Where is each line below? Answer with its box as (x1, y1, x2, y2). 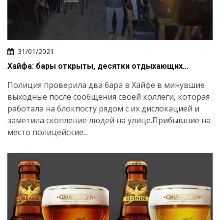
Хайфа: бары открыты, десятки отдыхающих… (7, 61, 189, 71)
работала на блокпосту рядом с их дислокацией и (7, 103, 199, 114)
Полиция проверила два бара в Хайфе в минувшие (7, 80, 205, 91)
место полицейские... (7, 127, 88, 138)
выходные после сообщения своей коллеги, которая (7, 91, 210, 103)
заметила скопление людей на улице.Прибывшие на (7, 115, 211, 126)
